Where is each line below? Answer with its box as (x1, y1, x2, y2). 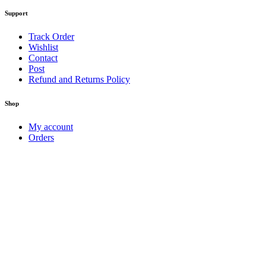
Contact (28, 52, 58, 63)
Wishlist (28, 42, 58, 52)
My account (28, 121, 73, 132)
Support (5, 9, 28, 17)
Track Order (28, 31, 74, 42)
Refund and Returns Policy (28, 74, 130, 84)
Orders (28, 132, 54, 142)
